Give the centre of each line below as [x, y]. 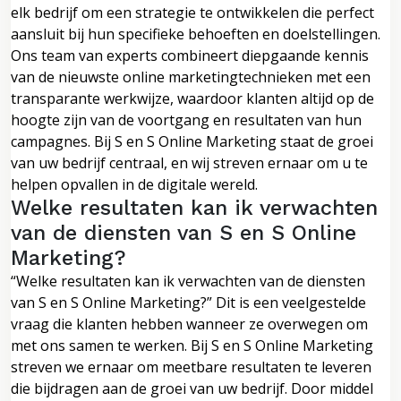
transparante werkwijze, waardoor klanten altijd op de [192, 98]
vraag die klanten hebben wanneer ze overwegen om [189, 324]
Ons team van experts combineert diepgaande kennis [190, 55]
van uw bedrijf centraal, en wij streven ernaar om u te [189, 162]
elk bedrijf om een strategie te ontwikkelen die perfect [192, 12]
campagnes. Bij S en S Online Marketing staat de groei [192, 141]
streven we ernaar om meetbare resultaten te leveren [191, 367]
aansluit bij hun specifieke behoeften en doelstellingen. [196, 34]
